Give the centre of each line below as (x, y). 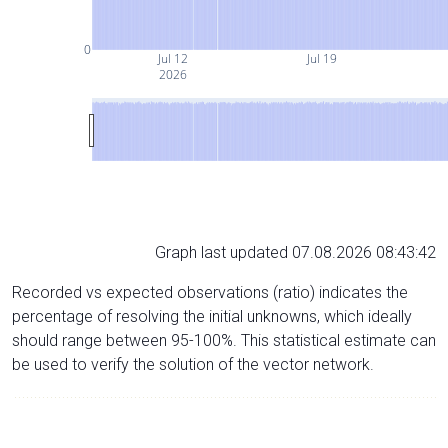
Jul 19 (320, 58)
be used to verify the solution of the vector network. (193, 364)
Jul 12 (172, 58)
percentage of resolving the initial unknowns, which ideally (212, 316)
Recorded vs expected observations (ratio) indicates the (210, 292)
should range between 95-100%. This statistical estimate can (224, 340)
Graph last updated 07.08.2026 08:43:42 (295, 252)
